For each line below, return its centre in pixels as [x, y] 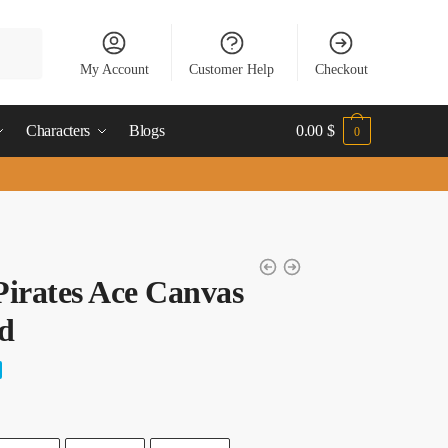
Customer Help [232, 69]
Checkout [341, 69]
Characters [58, 130]
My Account [114, 69]
